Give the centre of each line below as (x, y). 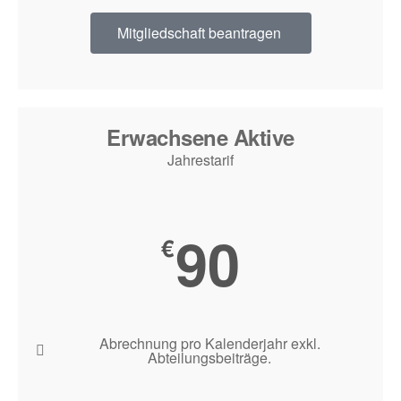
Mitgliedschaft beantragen (199, 33)
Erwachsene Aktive (200, 137)
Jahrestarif (200, 160)
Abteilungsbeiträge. (209, 358)
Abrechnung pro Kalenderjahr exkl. (209, 343)
